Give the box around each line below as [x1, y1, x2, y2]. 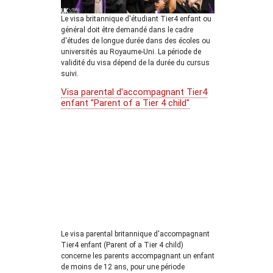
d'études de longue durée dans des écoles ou [61, 37, 210, 45]
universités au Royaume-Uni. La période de [61, 48, 201, 56]
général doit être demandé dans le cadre [61, 26, 193, 34]
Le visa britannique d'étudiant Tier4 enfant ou [61, 15, 211, 23]
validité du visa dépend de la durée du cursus [61, 58, 210, 67]
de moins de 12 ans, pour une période [61, 262, 185, 271]
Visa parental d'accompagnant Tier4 [61, 87, 207, 97]
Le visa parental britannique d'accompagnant [61, 229, 210, 238]
